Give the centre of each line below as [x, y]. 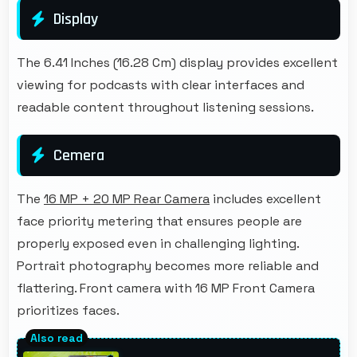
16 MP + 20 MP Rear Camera [127, 198]
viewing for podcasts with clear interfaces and [161, 84]
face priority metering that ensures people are [159, 221]
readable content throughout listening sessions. [165, 107]
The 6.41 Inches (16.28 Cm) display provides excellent [177, 62]
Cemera [79, 155]
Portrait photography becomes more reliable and [168, 265]
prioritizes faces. [68, 310]
